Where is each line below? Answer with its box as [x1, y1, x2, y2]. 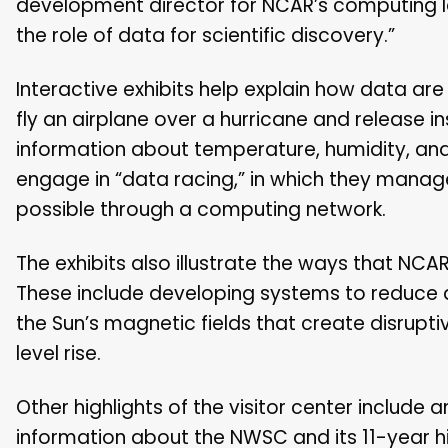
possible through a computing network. [16, 195, 386, 223]
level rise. [16, 339, 101, 367]
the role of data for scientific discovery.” [16, 21, 395, 49]
